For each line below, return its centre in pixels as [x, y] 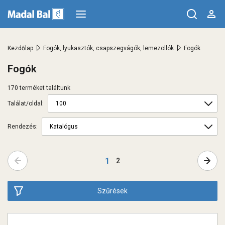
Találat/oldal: [26, 103]
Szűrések [113, 191]
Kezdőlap [20, 48]
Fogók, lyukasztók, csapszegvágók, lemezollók [108, 48]
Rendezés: [23, 127]
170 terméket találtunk [39, 88]
